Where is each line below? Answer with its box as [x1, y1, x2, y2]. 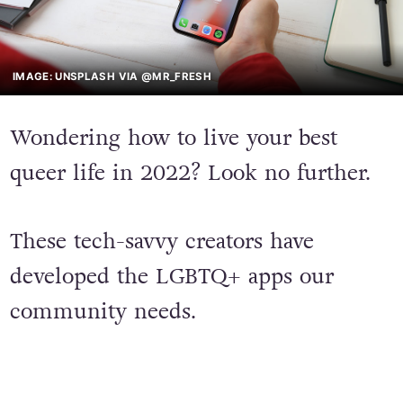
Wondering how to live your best [9, 123, 337, 154]
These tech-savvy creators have [9, 226, 314, 256]
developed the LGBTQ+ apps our [9, 261, 334, 291]
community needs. [9, 296, 196, 327]
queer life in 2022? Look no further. [9, 158, 371, 189]
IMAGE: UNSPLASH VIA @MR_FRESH [13, 69, 212, 83]
